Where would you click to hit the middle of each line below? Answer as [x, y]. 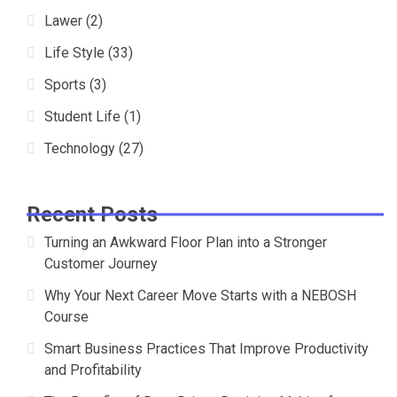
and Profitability [93, 370]
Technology [80, 149]
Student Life [82, 117]
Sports [65, 85]
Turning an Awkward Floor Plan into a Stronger [186, 243]
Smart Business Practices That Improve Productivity [206, 349]
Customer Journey [101, 264]
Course [66, 317]
